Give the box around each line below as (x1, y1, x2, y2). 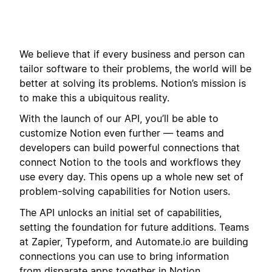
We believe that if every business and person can (19, 48, 245, 60)
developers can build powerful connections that (19, 141, 240, 154)
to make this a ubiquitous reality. (19, 92, 169, 104)
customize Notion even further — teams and (19, 127, 224, 140)
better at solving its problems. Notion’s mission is (19, 77, 246, 89)
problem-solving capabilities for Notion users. (19, 185, 230, 198)
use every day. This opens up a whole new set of (19, 171, 243, 183)
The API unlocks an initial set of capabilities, (19, 206, 222, 219)
